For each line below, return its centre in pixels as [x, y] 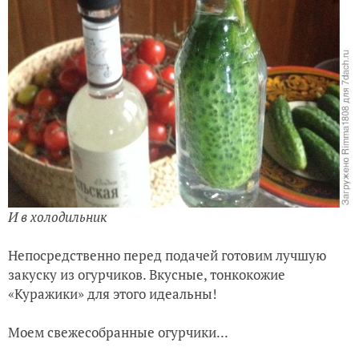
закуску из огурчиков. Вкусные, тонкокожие [147, 274]
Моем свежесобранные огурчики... [118, 332]
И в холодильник [58, 216]
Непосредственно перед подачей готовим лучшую [167, 255]
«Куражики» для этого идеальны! [113, 293]
